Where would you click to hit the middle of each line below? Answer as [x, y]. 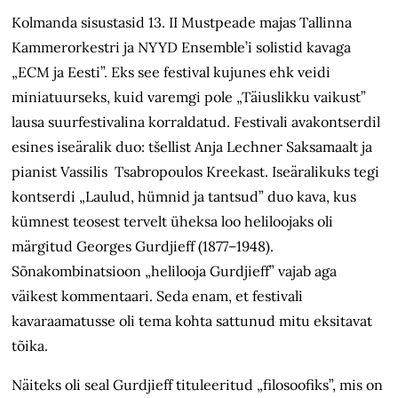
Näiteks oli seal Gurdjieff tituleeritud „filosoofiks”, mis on [198, 385]
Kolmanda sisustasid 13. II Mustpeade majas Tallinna [182, 23]
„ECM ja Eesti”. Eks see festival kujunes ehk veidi [171, 72]
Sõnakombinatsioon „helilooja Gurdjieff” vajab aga [175, 271]
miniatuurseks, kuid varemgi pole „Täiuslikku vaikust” [189, 97]
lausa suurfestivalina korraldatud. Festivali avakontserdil [196, 122]
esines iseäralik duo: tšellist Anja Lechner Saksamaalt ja [192, 147]
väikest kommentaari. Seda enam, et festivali [158, 296]
